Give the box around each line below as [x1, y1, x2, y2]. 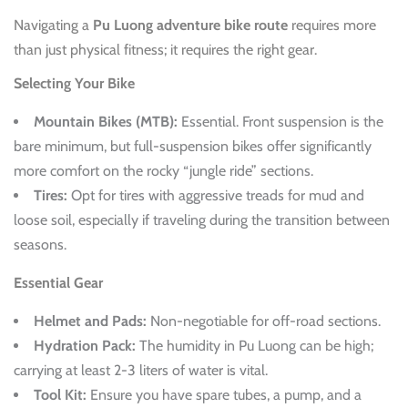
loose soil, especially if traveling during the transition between [14, 210, 390, 229]
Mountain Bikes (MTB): [34, 112, 178, 130]
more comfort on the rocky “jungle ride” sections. [14, 161, 313, 179]
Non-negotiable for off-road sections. [147, 311, 381, 330]
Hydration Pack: [34, 336, 136, 354]
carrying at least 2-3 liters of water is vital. [14, 361, 268, 379]
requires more [288, 15, 376, 34]
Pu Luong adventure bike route [93, 15, 288, 34]
